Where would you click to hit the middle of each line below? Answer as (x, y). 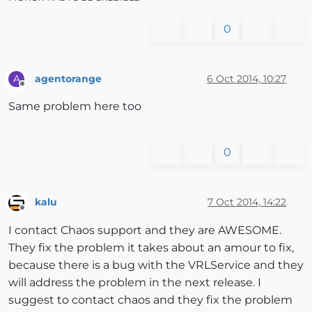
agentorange (68, 78)
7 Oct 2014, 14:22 (247, 202)
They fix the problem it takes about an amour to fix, (151, 247)
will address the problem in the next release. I (135, 282)
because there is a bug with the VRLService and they (156, 265)
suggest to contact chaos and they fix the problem (150, 299)
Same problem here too (75, 107)
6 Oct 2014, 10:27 (247, 78)
